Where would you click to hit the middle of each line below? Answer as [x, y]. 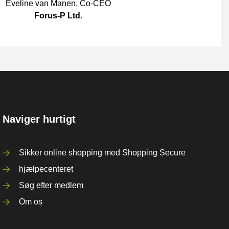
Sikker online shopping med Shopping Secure [102, 153]
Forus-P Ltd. [58, 16]
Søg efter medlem [51, 185]
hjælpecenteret [46, 169]
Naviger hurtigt [39, 119]
